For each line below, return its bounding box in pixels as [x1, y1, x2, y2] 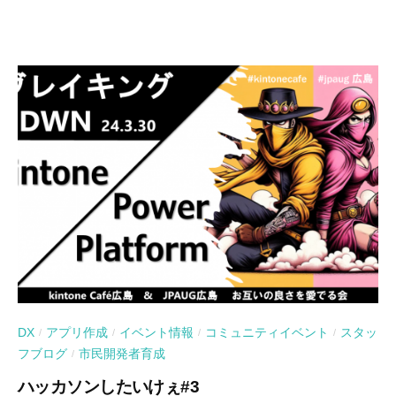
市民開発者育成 [79, 346, 165, 361]
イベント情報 [119, 325, 194, 339]
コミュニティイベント [205, 325, 329, 339]
